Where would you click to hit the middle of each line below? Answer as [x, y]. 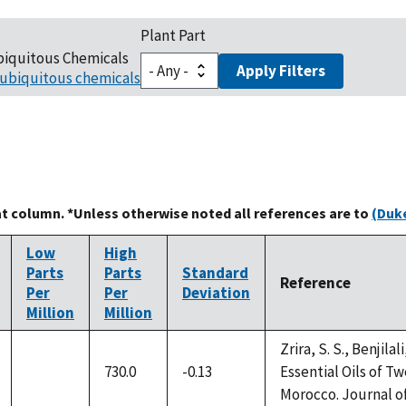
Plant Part [173, 36]
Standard [215, 273]
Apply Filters [281, 71]
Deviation [216, 293]
